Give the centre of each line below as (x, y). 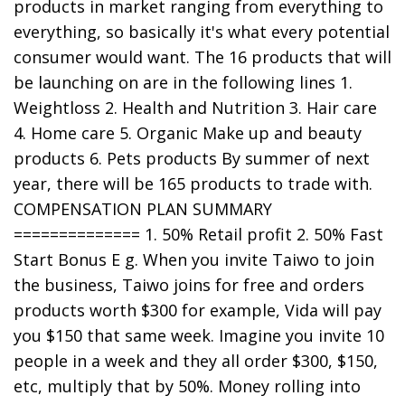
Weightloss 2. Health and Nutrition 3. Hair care (195, 108)
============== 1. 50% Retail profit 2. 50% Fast (198, 235)
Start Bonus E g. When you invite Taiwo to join (194, 260)
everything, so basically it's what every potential (202, 32)
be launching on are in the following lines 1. (183, 83)
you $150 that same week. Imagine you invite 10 (199, 336)
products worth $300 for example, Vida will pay (198, 311)
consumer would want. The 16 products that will (202, 57)
